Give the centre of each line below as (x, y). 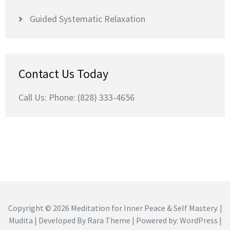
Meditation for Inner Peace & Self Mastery (143, 208)
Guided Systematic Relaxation (88, 18)
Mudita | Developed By (48, 220)
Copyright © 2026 (39, 208)
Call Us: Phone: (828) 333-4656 (76, 97)
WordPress (198, 220)
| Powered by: (155, 220)
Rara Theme (109, 220)
